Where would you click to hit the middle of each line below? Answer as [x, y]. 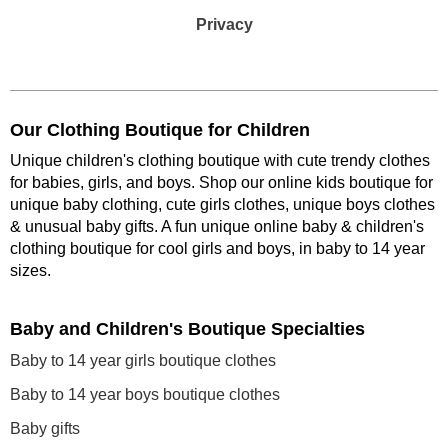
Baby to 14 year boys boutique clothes [145, 394]
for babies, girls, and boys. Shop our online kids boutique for [221, 182]
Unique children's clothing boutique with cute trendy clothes [220, 160]
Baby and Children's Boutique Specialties [187, 329]
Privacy [224, 24]
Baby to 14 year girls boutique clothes [143, 360]
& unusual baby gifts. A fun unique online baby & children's [217, 226]
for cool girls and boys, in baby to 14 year [280, 248]
